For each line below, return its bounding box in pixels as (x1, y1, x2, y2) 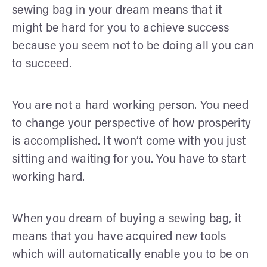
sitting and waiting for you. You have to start (12, 153, 246, 166)
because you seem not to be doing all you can (12, 40, 254, 52)
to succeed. (12, 58, 72, 70)
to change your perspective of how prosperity (12, 117, 251, 130)
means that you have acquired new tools (12, 231, 226, 243)
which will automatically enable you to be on (12, 249, 249, 261)
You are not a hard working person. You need (12, 100, 249, 112)
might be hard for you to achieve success (12, 22, 229, 35)
